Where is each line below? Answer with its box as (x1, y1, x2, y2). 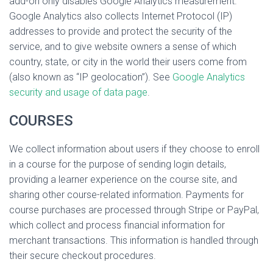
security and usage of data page (9, 87, 147, 98)
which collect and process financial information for (9, 219, 225, 231)
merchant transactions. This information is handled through (9, 235, 258, 246)
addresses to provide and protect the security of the (9, 26, 232, 37)
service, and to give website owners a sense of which (9, 41, 236, 52)
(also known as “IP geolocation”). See (9, 71, 172, 83)
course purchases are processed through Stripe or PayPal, (9, 204, 259, 216)
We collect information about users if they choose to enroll (9, 143, 260, 155)
